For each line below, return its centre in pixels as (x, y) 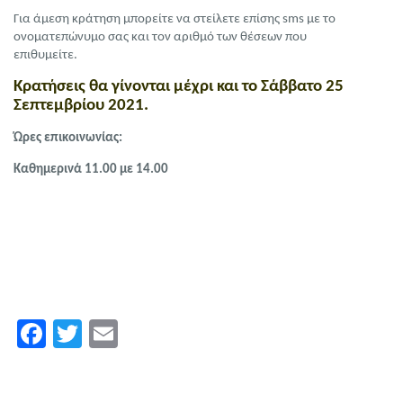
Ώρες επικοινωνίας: (69, 139)
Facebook (102, 334)
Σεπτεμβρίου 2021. (81, 106)
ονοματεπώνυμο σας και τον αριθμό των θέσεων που (160, 38)
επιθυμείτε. (47, 56)
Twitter (123, 334)
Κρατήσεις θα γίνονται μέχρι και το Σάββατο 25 (179, 87)
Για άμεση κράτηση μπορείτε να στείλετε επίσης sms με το (175, 20)
